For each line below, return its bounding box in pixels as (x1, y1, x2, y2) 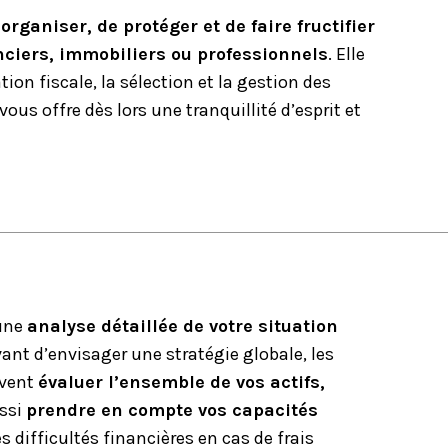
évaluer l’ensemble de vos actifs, (37, 371, 325, 393)
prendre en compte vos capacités (25, 399, 318, 421)
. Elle (327, 43, 365, 65)
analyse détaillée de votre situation (26, 315, 338, 337)
